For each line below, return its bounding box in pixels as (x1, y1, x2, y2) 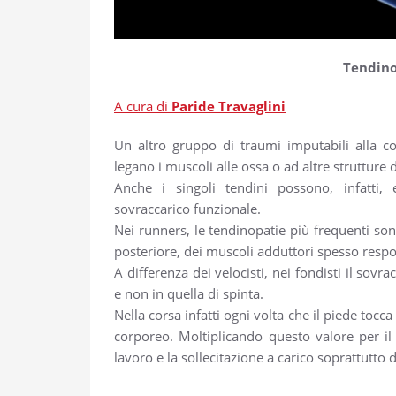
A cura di (114, 96, 171, 115)
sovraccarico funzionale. (114, 199, 261, 217)
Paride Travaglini (171, 96, 286, 115)
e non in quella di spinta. (114, 284, 263, 302)
